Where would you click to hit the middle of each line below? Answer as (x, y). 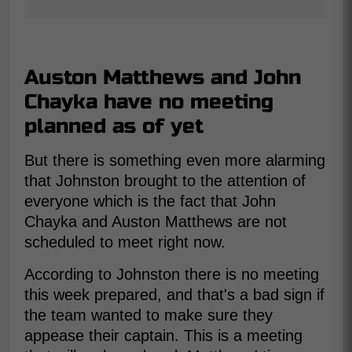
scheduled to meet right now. (125, 242)
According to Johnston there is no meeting (172, 274)
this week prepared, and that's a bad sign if (174, 294)
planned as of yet (114, 126)
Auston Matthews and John (163, 77)
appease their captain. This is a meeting (163, 335)
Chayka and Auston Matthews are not (156, 221)
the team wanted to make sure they (148, 315)
